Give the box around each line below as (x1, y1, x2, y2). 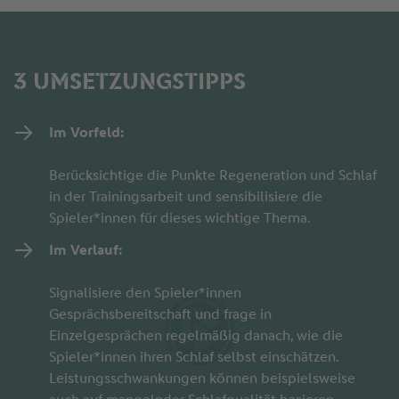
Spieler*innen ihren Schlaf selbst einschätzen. (48, 348, 338, 366)
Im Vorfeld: (48, 124, 124, 142)
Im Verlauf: (48, 241, 122, 259)
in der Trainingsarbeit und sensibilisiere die (48, 188, 322, 206)
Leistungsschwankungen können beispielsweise (48, 370, 355, 387)
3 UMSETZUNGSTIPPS (12, 67, 246, 96)
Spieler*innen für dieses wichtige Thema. (48, 209, 311, 227)
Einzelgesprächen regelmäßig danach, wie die (48, 327, 343, 345)
